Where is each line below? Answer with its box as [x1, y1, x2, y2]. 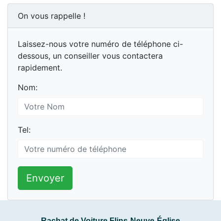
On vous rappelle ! [18, 11, 85, 21]
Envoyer [26, 172, 64, 184]
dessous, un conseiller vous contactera [18, 51, 163, 61]
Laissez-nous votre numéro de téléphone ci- [18, 39, 183, 49]
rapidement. [18, 63, 62, 73]
